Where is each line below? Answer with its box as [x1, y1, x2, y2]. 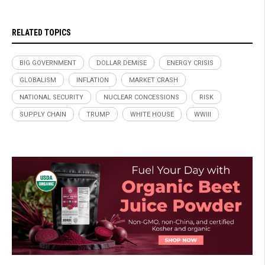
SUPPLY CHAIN [20, 111, 66, 119]
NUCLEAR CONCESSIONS [104, 93, 179, 102]
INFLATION [76, 76, 109, 85]
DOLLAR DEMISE [96, 59, 147, 67]
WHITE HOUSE [130, 111, 174, 119]
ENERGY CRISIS [167, 59, 214, 67]
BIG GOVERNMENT [20, 59, 76, 67]
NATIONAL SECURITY [20, 93, 83, 102]
